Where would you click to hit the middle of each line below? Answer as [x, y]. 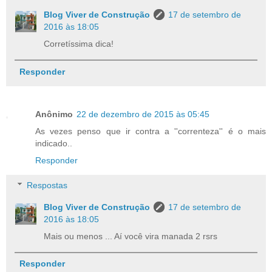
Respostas [47, 185]
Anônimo [54, 114]
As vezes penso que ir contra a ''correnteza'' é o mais [151, 131]
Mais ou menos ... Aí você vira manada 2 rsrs [131, 236]
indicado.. [54, 143]
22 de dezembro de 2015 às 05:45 [143, 114]
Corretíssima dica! [79, 44]
